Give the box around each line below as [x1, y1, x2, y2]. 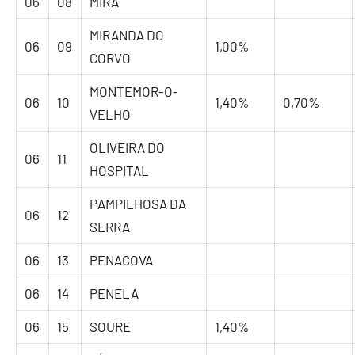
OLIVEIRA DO [90, 139, 166, 156]
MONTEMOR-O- [90, 83, 179, 100]
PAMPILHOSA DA [90, 196, 187, 212]
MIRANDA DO [90, 27, 165, 44]
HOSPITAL [90, 162, 150, 179]
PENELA [90, 285, 139, 302]
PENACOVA [90, 252, 154, 269]
